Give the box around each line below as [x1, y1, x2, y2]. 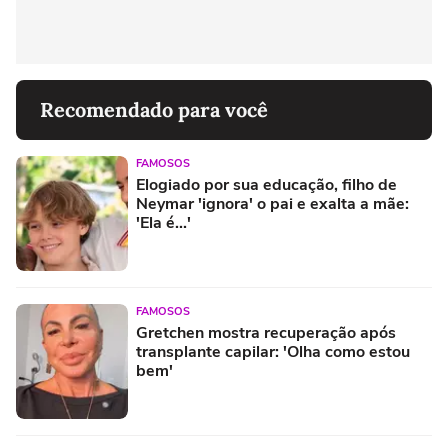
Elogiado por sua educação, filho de [136, 174, 397, 197]
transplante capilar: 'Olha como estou [136, 341, 410, 364]
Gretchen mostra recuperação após [136, 322, 396, 345]
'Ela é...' [136, 212, 191, 235]
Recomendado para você [40, 97, 268, 123]
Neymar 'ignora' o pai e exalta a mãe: [136, 193, 409, 216]
